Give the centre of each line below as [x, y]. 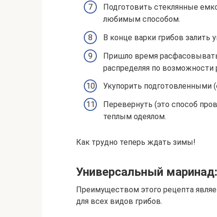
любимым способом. [142, 19]
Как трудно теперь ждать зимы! [136, 142]
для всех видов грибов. [119, 201]
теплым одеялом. [135, 117]
